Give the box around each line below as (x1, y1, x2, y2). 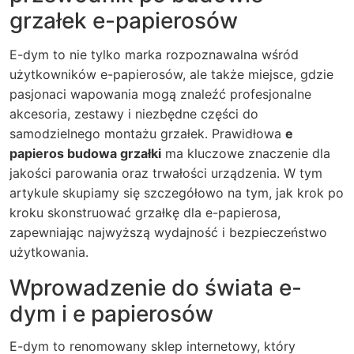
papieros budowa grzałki (9, 145, 161, 161)
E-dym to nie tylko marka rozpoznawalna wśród (9, 47, 299, 62)
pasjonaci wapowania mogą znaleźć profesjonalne (9, 86, 311, 102)
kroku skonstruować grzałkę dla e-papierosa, (9, 205, 281, 220)
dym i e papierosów (9, 300, 213, 327)
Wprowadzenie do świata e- (9, 274, 302, 301)
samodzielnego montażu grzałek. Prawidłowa (9, 126, 285, 141)
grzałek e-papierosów (9, 7, 238, 34)
